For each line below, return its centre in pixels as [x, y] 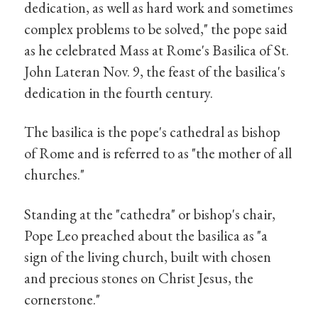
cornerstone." [62, 300]
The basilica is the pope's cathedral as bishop [153, 132]
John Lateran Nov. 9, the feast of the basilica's [155, 71]
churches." [55, 175]
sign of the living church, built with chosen [148, 257]
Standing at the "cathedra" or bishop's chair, [150, 214]
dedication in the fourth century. [119, 92]
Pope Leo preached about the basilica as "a [146, 236]
